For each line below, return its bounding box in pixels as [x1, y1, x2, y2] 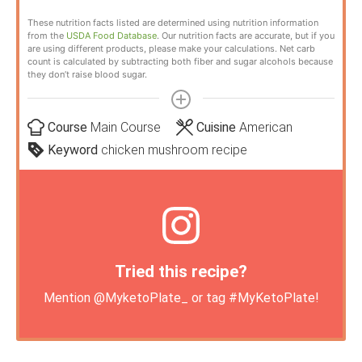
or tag [187, 289, 229, 305]
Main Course [90, 119, 161, 135]
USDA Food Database [66, 29, 157, 41]
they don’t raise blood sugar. [27, 68, 147, 80]
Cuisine [196, 119, 239, 135]
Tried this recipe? [115, 261, 247, 281]
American [238, 119, 293, 135]
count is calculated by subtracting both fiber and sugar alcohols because [27, 55, 333, 67]
